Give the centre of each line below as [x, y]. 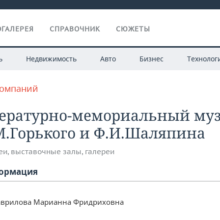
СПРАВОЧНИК [75, 29]
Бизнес [151, 59]
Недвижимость [51, 59]
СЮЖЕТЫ [133, 29]
